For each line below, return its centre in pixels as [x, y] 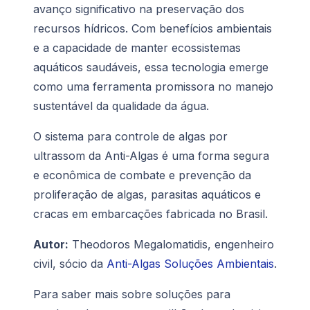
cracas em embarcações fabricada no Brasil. [151, 214]
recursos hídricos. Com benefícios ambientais [153, 29]
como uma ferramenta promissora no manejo [153, 87]
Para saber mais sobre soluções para [132, 294]
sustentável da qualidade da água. [121, 106]
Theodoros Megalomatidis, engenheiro [171, 245]
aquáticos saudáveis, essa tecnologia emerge [151, 67]
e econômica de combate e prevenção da [142, 175]
